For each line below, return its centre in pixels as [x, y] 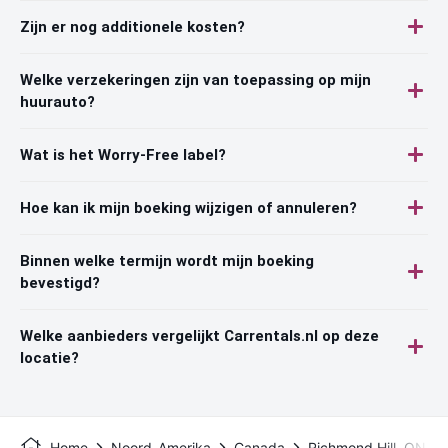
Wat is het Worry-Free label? [123, 154]
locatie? [49, 357]
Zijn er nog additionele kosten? [132, 26]
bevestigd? [60, 282]
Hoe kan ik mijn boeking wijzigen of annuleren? [188, 207]
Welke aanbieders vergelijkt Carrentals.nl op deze [199, 335]
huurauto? [57, 101]
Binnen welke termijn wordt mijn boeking [167, 260]
